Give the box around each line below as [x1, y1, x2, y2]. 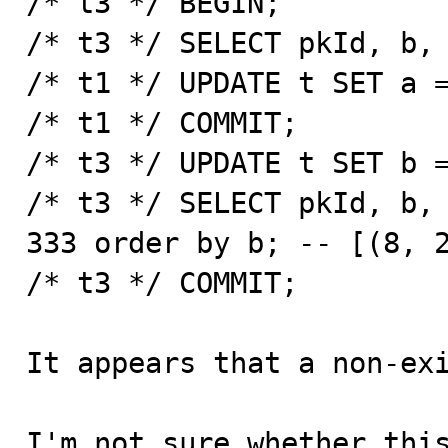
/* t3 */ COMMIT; [26, 266, 298, 300]
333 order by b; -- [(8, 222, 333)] [26, 226, 281, 260]
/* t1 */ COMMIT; [26, 106, 298, 140]
